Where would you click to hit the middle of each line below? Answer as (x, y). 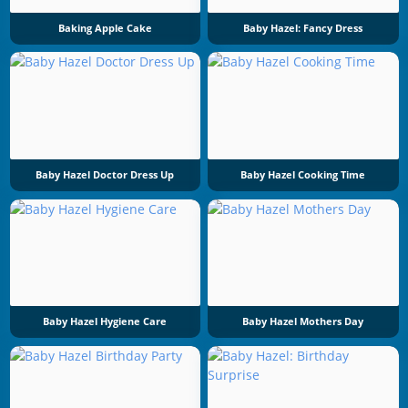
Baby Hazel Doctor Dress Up (105, 174)
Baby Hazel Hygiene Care (105, 322)
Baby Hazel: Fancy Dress (303, 28)
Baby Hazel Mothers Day (303, 322)
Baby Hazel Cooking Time (303, 174)
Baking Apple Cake (105, 28)
